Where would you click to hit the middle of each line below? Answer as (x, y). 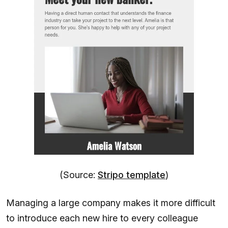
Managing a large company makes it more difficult (111, 203)
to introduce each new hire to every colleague (102, 218)
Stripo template (132, 175)
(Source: (79, 175)
